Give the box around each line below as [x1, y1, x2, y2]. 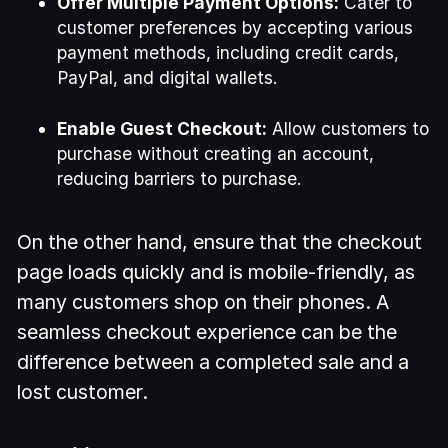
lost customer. [17, 379, 149, 404]
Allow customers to [267, 117, 430, 139]
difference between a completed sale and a [17, 349, 410, 374]
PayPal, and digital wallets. [57, 66, 279, 88]
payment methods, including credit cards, [57, 41, 400, 63]
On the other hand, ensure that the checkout [17, 229, 423, 254]
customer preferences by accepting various [57, 16, 414, 38]
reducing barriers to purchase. [57, 167, 303, 189]
